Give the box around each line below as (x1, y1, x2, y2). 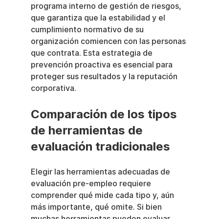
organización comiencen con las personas (30, 37, 188, 46)
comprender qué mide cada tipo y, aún (30, 191, 176, 200)
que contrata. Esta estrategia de (30, 48, 154, 58)
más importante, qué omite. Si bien (30, 202, 164, 212)
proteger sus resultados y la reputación (30, 72, 179, 81)
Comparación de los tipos (30, 107, 180, 121)
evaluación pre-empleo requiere (30, 179, 153, 188)
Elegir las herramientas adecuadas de (30, 167, 172, 176)
